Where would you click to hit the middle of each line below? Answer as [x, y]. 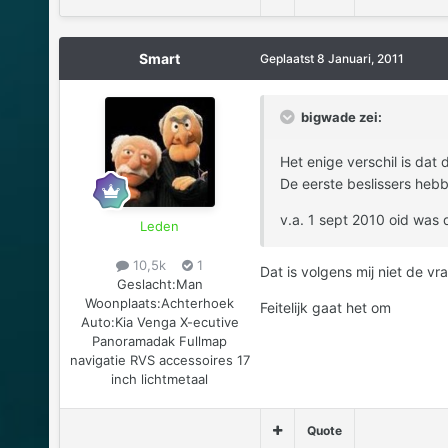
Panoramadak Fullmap [160, 341]
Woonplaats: [123, 303]
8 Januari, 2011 [360, 59]
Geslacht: [146, 284]
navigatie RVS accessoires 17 [159, 360]
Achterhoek [198, 303]
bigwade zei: [339, 117]
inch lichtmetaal [160, 379]
